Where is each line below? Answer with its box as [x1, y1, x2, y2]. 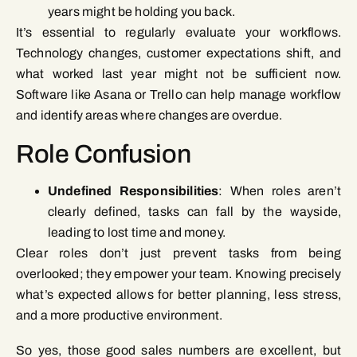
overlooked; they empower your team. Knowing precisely [16, 267, 341, 281]
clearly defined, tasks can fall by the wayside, [48, 205, 341, 219]
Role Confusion [16, 140, 191, 169]
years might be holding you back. [48, 5, 236, 19]
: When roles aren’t [218, 184, 341, 198]
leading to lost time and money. [48, 226, 226, 240]
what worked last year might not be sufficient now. [16, 67, 341, 81]
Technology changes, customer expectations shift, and [16, 46, 341, 61]
